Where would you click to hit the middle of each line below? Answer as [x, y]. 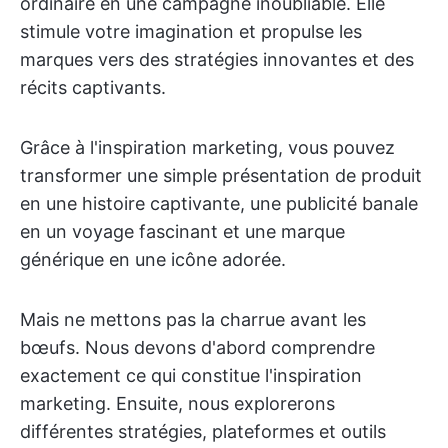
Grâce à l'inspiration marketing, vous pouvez [207, 147]
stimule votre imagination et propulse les [191, 31]
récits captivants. [93, 87]
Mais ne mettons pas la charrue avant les [193, 319]
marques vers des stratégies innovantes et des [217, 59]
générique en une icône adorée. [153, 259]
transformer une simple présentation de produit [221, 175]
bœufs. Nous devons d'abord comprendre [197, 347]
